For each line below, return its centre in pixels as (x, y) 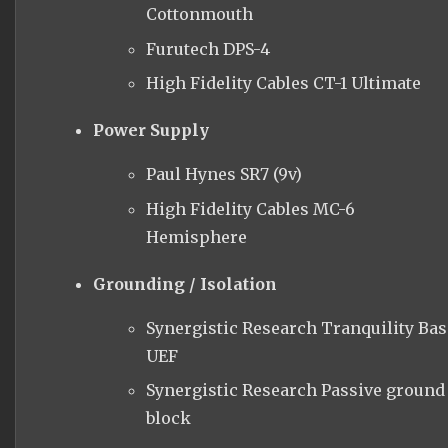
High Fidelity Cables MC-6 (250, 208)
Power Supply (150, 130)
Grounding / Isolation (184, 283)
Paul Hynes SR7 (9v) (223, 174)
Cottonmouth (199, 14)
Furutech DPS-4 (207, 48)
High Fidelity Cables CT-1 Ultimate (283, 83)
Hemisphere (196, 236)
